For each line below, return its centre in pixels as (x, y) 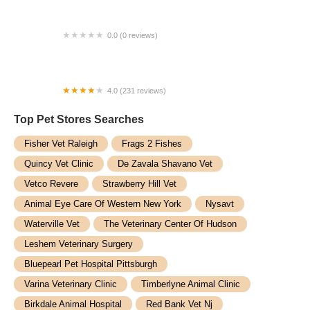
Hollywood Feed (54, 103)
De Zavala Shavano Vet (165, 164)
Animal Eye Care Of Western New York (103, 204)
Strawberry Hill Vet (139, 184)
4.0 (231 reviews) (137, 91)
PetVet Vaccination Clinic (76, 48)
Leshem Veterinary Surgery (79, 244)
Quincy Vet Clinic (59, 164)
